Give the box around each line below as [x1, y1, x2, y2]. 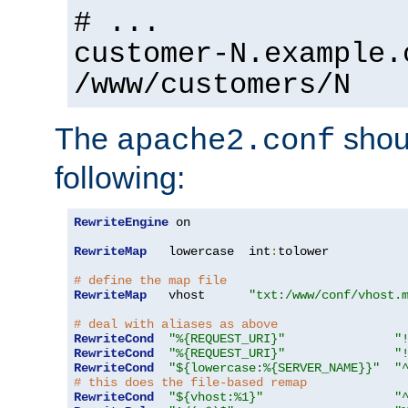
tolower [278, 244, 329, 260]
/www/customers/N [74, 69, 351, 103]
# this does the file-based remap [74, 375, 307, 391]
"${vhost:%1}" [168, 390, 263, 405]
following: [55, 160, 185, 196]
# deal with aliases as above [74, 317, 278, 332]
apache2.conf [117, 124, 335, 159]
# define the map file [74, 273, 227, 289]
